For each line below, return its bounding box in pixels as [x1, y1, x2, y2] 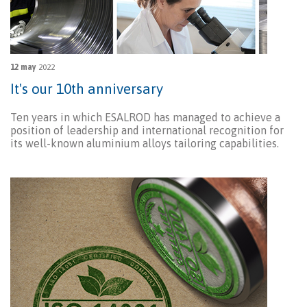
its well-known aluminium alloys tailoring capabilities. [10, 137, 279, 150]
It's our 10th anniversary [10, 80, 163, 97]
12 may [10, 62, 36, 73]
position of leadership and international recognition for [10, 124, 284, 137]
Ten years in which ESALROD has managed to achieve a [10, 111, 280, 124]
